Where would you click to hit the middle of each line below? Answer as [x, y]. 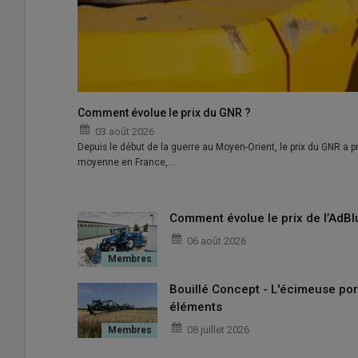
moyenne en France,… [126, 163]
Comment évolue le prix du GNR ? [164, 113]
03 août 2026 [125, 132]
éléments [196, 307]
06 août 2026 [217, 241]
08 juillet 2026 [218, 330]
